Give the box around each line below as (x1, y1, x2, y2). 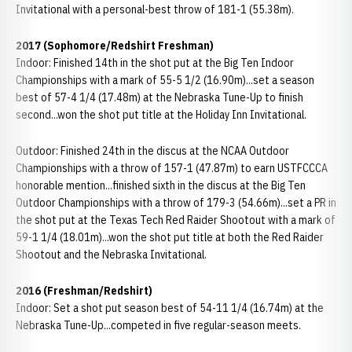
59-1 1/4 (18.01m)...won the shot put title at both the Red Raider (16, 230, 324, 244)
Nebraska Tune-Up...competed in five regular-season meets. (16, 318, 301, 332)
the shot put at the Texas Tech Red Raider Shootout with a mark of (16, 213, 335, 227)
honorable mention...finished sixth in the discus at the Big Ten (16, 178, 306, 192)
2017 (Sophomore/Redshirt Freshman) (16, 38, 214, 53)
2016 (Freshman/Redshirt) (16, 284, 152, 298)
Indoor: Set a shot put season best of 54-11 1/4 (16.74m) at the (16, 301, 324, 315)
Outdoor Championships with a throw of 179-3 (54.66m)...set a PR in (16, 196, 336, 210)
